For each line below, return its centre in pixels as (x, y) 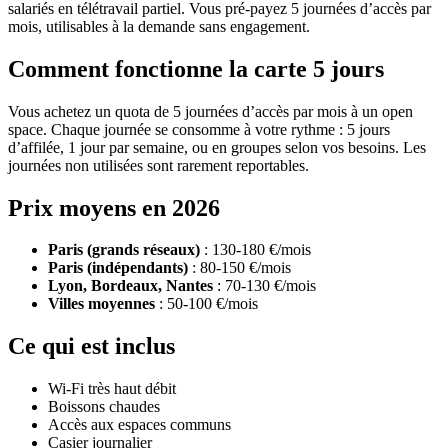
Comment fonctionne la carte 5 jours (196, 68)
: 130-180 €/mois (255, 250)
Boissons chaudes (104, 407)
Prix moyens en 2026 (114, 207)
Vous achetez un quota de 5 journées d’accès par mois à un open (210, 111)
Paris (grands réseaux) (124, 250)
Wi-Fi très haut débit (112, 389)
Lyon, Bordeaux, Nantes (130, 286)
